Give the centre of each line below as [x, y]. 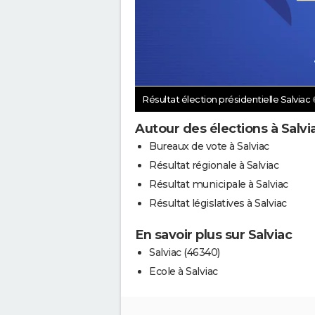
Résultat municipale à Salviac [219, 184]
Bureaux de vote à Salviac [209, 146]
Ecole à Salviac [184, 271]
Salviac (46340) [185, 252]
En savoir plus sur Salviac [213, 234]
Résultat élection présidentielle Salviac [227, 99]
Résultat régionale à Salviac [214, 165]
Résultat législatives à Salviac [218, 203]
